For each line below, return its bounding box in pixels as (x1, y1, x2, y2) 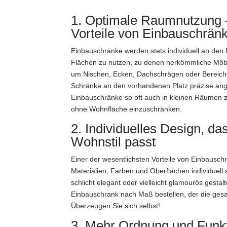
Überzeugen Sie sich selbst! (71, 202, 161, 210)
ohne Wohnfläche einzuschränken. (71, 105, 182, 113)
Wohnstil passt (71, 134, 156, 150)
